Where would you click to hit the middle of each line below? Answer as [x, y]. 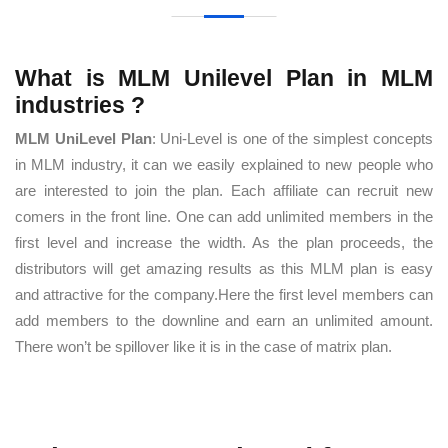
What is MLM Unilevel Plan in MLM [224, 78]
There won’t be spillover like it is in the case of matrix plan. [203, 346]
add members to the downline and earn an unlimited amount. [224, 320]
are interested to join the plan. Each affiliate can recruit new [224, 190]
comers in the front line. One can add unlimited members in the [224, 216]
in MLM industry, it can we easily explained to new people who [224, 164]
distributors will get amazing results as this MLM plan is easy [224, 268]
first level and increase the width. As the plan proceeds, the [224, 242]
